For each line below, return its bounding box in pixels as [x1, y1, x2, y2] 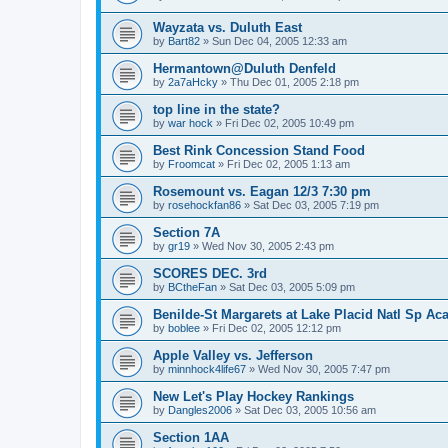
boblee [168, 322, 200, 335]
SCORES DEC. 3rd [153, 266, 267, 282]
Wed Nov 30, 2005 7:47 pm [258, 363, 390, 376]
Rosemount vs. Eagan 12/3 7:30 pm [153, 184, 371, 200]
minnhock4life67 [168, 363, 246, 376]
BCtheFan [168, 281, 217, 294]
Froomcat [168, 158, 215, 171]
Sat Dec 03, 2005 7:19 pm [253, 199, 379, 212]
